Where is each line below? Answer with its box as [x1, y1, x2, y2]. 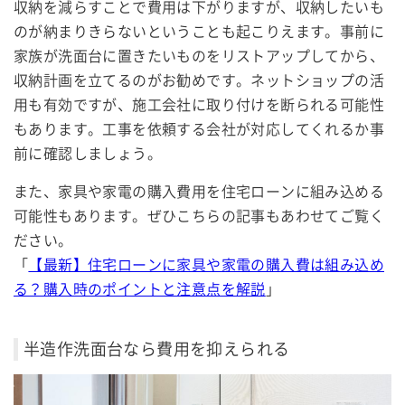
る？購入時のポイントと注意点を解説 [14, 281, 266, 299]
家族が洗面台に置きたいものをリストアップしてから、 [14, 48, 384, 66]
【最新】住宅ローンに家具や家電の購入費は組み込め [28, 257, 385, 275]
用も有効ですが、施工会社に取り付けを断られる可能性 [14, 97, 384, 115]
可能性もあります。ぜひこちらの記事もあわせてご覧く [14, 208, 384, 226]
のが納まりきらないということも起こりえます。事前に [14, 24, 384, 42]
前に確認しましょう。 [14, 146, 162, 164]
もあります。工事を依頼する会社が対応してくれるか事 [14, 121, 384, 139]
